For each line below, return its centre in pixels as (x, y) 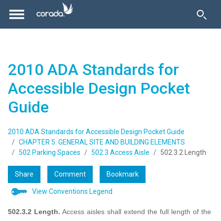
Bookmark (123, 174)
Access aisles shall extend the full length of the (137, 212)
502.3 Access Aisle (120, 153)
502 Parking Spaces (50, 153)
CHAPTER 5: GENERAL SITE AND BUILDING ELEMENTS (102, 142)
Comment (70, 174)
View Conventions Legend (72, 192)
